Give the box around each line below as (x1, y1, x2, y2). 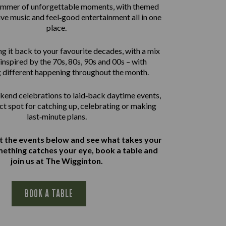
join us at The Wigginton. (10, 156, 103, 166)
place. (46, 23, 67, 33)
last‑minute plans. (26, 111, 87, 122)
